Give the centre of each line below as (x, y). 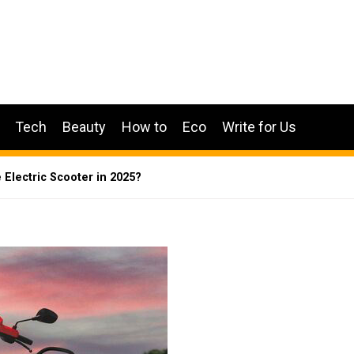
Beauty (84, 127)
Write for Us (259, 127)
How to (144, 127)
